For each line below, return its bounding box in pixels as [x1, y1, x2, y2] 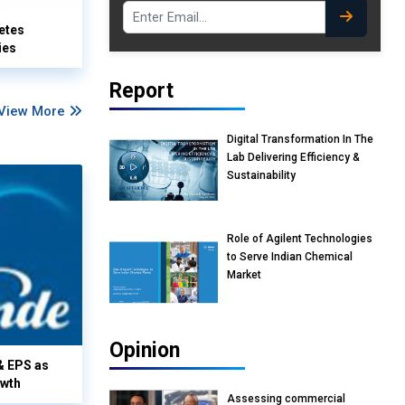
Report [109, 79, 174, 104]
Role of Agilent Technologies [227, 232, 372, 246]
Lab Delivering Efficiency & [227, 151, 360, 165]
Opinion [109, 338, 180, 363]
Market [227, 268, 261, 282]
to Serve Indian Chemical [227, 250, 353, 264]
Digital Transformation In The [227, 133, 373, 146]
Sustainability [227, 169, 296, 183]
